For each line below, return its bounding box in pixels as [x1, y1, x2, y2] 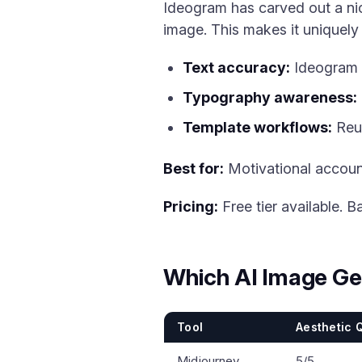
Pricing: [163, 198, 218, 215]
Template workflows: [183, 119, 332, 136]
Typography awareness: [183, 89, 357, 106]
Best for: [163, 160, 224, 177]
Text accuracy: [183, 59, 290, 76]
